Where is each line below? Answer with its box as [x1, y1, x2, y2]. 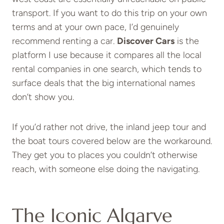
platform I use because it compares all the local [12, 49, 201, 60]
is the [174, 35, 199, 46]
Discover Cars [117, 35, 174, 46]
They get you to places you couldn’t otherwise [12, 149, 197, 160]
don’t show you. [12, 91, 74, 102]
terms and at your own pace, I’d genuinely [12, 21, 179, 32]
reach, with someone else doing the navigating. [12, 163, 199, 174]
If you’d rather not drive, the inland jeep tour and [12, 121, 206, 132]
